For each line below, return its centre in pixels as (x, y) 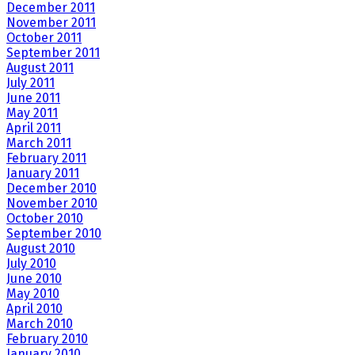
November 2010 (52, 204)
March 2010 (40, 324)
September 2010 (54, 234)
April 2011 (34, 128)
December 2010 (52, 189)
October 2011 (44, 38)
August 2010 (41, 249)
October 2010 (45, 219)
